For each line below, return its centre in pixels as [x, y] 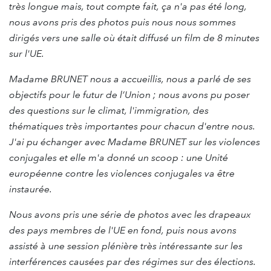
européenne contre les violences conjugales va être [122, 173]
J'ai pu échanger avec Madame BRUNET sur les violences [135, 142]
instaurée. [31, 189]
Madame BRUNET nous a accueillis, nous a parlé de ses [130, 79]
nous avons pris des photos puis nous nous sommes [122, 22]
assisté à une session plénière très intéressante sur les [126, 246]
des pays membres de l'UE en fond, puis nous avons [123, 230]
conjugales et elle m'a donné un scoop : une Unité [119, 157]
